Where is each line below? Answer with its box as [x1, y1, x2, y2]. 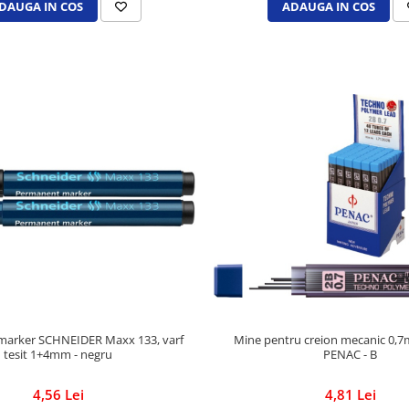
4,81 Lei [324, 385, 376, 404]
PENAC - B [323, 346, 378, 363]
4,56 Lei [32, 385, 84, 404]
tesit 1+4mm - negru [4, 346, 113, 363]
